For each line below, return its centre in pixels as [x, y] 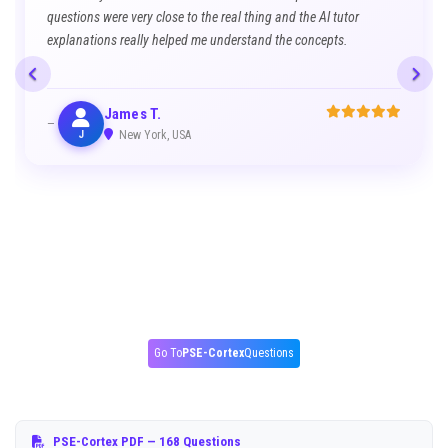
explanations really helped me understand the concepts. [197, 40]
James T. [133, 114]
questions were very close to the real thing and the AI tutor [203, 17]
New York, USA [153, 135]
